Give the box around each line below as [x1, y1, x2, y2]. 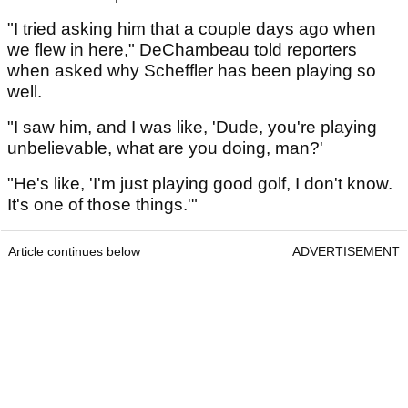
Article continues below [8, 244, 140, 260]
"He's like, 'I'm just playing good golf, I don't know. [7, 174, 393, 194]
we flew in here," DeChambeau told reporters [7, 40, 357, 60]
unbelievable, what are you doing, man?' [7, 138, 323, 158]
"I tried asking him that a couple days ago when [7, 19, 376, 39]
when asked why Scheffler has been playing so [7, 61, 376, 81]
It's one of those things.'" [7, 195, 198, 215]
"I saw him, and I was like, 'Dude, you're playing [7, 117, 377, 138]
